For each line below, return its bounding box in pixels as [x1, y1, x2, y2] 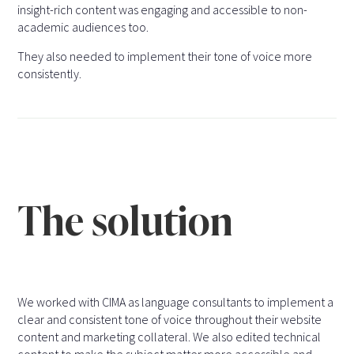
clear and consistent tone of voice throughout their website [17, 311, 322, 328]
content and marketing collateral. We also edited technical [17, 329, 322, 345]
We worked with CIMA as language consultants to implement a [17, 294, 334, 311]
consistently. [17, 66, 82, 82]
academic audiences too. [17, 19, 149, 36]
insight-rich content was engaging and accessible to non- [17, 2, 308, 18]
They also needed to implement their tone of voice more [17, 48, 313, 65]
